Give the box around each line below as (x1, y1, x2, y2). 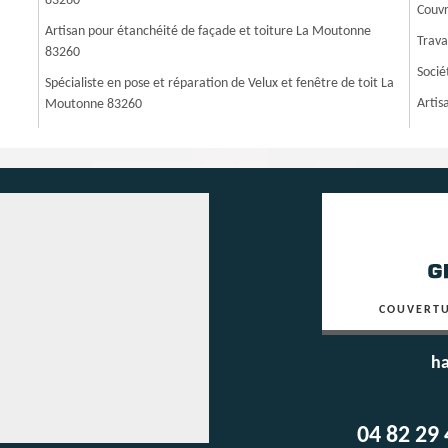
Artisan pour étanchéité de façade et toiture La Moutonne (45, 24, 372, 39)
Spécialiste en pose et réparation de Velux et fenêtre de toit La (45, 76, 395, 91)
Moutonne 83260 (45, 97, 143, 112)
